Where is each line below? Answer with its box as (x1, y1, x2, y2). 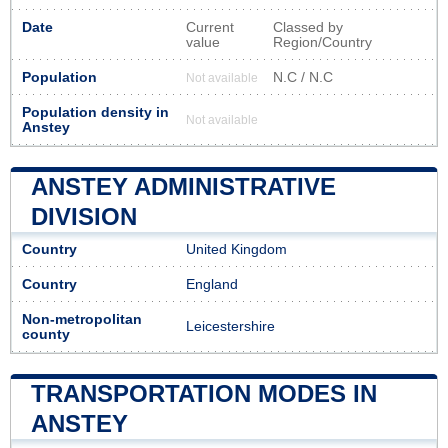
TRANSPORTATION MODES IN (31, 379, 377, 407)
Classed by (273, 19, 343, 35)
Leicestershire (186, 318, 275, 334)
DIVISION (31, 202, 137, 230)
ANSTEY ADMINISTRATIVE (31, 172, 336, 200)
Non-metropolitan (22, 311, 142, 327)
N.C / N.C (273, 69, 333, 85)
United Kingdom (186, 241, 287, 257)
